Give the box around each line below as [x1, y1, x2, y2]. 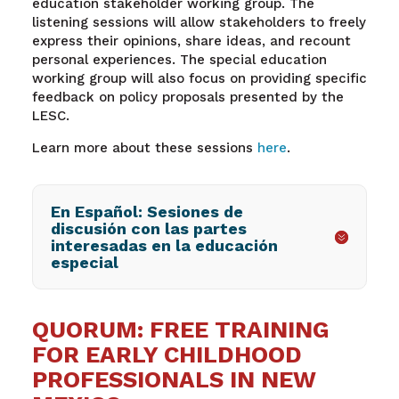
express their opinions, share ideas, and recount [31, 32, 351, 49]
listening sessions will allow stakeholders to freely [31, 13, 366, 30]
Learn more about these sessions [31, 139, 257, 156]
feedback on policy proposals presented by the [31, 88, 344, 105]
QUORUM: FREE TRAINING [31, 315, 330, 343]
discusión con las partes [50, 218, 247, 238]
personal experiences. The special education [31, 51, 327, 68]
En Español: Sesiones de [50, 201, 243, 221]
